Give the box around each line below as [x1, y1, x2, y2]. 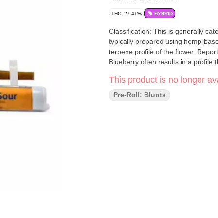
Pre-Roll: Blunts [113, 91, 166, 99]
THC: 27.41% [111, 11, 142, 16]
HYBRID [154, 11, 173, 16]
